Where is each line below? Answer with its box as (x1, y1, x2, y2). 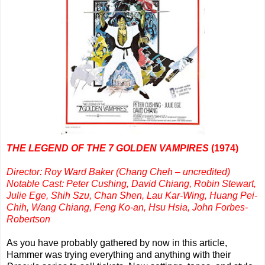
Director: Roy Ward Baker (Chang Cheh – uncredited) (7, 167, 230, 177)
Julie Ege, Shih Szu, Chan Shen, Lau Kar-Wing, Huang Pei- (7, 190, 257, 201)
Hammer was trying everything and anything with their (7, 250, 231, 260)
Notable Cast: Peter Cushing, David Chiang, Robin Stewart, (7, 179, 256, 189)
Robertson (7, 214, 50, 225)
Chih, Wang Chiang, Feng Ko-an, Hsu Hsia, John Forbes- (7, 202, 248, 213)
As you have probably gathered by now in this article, (7, 238, 227, 248)
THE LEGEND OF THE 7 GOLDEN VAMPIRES (7, 143, 209, 154)
